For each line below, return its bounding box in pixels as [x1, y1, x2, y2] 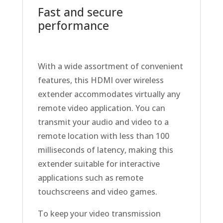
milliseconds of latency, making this [37, 144, 173, 156]
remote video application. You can [37, 103, 165, 114]
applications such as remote [37, 172, 143, 184]
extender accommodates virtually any [37, 89, 180, 100]
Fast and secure [37, 4, 123, 20]
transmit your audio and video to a [37, 116, 169, 128]
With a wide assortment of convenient [37, 61, 183, 72]
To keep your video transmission [37, 208, 161, 220]
